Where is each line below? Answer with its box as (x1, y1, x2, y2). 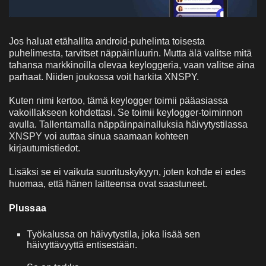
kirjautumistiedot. (9, 142, 80, 153)
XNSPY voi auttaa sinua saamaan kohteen (9, 131, 189, 141)
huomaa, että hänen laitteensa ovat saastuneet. (9, 178, 207, 189)
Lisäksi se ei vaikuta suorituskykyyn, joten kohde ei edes (9, 166, 246, 177)
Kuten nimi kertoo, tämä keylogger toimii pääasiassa (9, 95, 228, 106)
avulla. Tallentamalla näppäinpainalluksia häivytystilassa (9, 119, 248, 129)
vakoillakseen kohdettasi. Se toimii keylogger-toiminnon (9, 107, 243, 118)
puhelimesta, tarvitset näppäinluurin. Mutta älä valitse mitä (9, 47, 252, 58)
